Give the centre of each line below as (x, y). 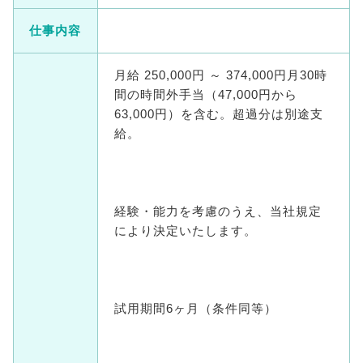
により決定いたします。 (185, 231)
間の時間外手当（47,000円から (205, 94)
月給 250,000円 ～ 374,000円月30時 (220, 75)
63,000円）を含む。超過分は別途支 (218, 114)
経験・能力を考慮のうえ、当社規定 (218, 211)
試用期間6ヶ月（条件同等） (195, 308)
